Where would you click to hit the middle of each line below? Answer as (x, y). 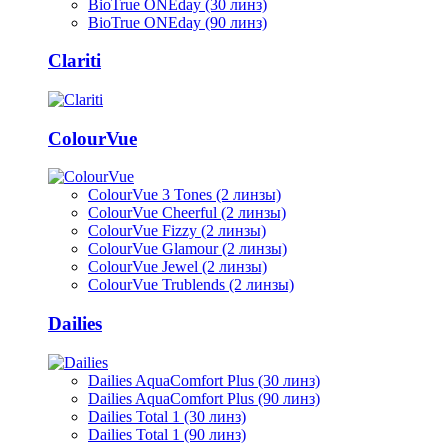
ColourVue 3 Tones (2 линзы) (184, 195)
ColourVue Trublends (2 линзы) (191, 285)
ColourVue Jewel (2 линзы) (177, 267)
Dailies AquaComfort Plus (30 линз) (204, 380)
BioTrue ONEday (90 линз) (177, 22)
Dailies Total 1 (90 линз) (167, 434)
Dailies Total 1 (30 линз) (167, 416)
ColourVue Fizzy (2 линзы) (177, 231)
